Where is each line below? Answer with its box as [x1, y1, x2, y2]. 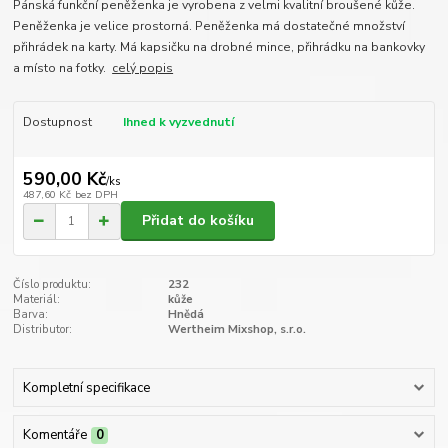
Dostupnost [22, 114, 92, 131]
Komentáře [22, 426, 87, 445]
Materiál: [13, 292, 61, 308]
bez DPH [74, 186, 118, 202]
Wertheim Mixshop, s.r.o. [167, 322, 306, 338]
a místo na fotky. [13, 60, 113, 77]
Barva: [13, 307, 49, 323]
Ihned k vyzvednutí [122, 114, 234, 131]
